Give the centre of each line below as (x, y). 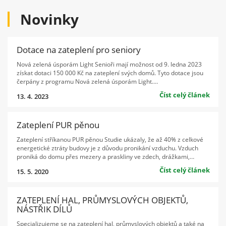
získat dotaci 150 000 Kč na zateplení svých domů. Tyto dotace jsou (110, 72)
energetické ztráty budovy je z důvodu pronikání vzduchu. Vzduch (107, 148)
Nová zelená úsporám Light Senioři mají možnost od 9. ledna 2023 (109, 64)
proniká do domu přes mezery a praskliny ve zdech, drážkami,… (105, 156)
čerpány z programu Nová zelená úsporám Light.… (87, 81)
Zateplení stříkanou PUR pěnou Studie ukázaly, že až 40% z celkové (110, 139)
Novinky (49, 19)
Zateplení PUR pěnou (58, 125)
